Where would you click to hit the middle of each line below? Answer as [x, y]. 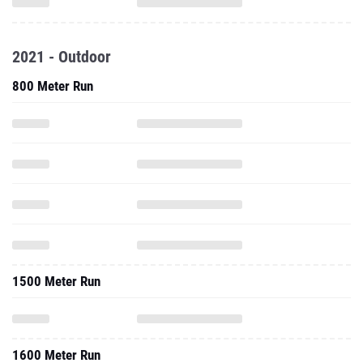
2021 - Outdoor [62, 57]
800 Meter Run [53, 86]
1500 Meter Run [56, 281]
